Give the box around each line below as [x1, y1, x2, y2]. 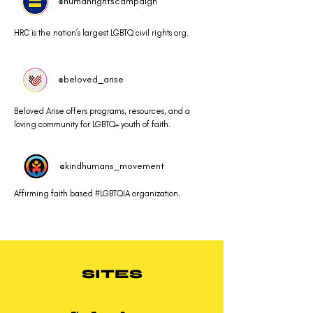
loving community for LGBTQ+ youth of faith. [14, 119, 170, 129]
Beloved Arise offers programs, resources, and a [14, 106, 190, 116]
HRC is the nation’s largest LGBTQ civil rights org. [14, 28, 189, 38]
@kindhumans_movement [59, 160, 164, 172]
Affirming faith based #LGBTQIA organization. [14, 189, 180, 198]
